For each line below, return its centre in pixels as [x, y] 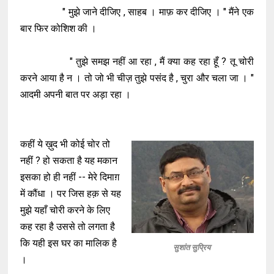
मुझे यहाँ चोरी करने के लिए [65, 210]
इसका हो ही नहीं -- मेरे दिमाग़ [70, 177]
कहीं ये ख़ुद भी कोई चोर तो [65, 144]
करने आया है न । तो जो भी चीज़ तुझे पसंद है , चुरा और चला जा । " [137, 78]
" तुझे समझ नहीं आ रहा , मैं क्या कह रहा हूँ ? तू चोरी [137, 61]
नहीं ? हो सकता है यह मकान [69, 161]
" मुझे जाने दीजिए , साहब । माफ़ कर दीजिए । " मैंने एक [137, 12]
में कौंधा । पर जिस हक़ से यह [71, 194]
